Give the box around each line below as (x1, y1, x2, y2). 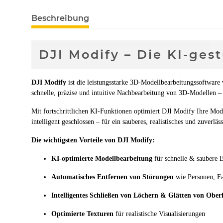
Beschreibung (31, 13, 89, 23)
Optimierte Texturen (51, 210, 113, 218)
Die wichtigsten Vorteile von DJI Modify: (31, 136, 155, 144)
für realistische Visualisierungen (113, 210, 205, 218)
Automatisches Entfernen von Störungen (51, 173, 174, 181)
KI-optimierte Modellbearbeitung (51, 155, 152, 162)
